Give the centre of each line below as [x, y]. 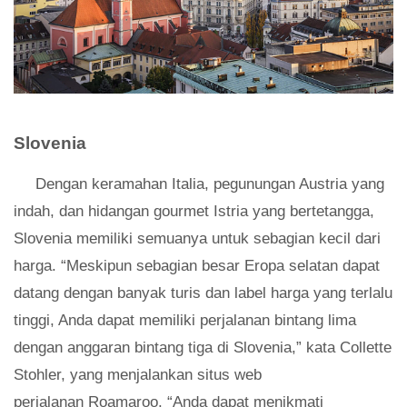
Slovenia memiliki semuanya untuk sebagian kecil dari [197, 238]
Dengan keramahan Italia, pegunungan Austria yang [210, 184]
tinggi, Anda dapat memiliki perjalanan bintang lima [185, 320]
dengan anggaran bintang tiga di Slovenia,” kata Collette [203, 347]
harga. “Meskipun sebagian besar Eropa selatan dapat [197, 265]
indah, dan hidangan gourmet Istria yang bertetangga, [194, 211]
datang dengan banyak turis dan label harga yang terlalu [203, 293]
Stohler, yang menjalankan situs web [138, 374]
